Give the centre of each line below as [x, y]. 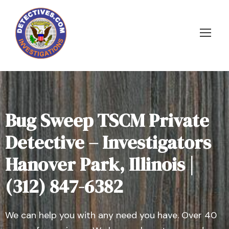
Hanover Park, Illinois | [99, 164]
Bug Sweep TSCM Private [107, 120]
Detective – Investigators [108, 142]
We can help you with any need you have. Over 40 [111, 215]
